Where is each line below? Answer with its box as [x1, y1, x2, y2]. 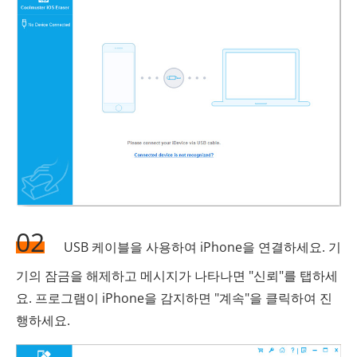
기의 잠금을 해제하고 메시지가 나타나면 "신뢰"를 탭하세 [16, 267, 338, 285]
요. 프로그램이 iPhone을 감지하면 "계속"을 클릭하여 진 [16, 289, 332, 308]
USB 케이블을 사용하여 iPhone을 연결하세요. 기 [61, 238, 341, 257]
